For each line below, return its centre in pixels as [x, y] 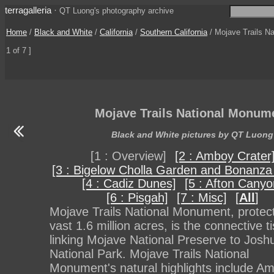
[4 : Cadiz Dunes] [129, 184]
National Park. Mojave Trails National [149, 254]
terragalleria [28, 10]
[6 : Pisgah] [137, 198]
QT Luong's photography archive [117, 11]
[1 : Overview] [128, 156]
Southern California [174, 32]
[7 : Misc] [202, 198]
